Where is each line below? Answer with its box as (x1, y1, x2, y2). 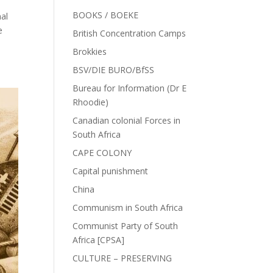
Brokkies (73, 46, 107, 57)
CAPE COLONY (73, 147, 132, 158)
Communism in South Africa (73, 202, 183, 213)
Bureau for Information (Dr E (73, 82, 187, 94)
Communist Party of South (73, 220, 179, 232)
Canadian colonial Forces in (73, 115, 181, 126)
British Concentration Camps (73, 27, 186, 39)
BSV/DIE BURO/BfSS (73, 64, 155, 76)
